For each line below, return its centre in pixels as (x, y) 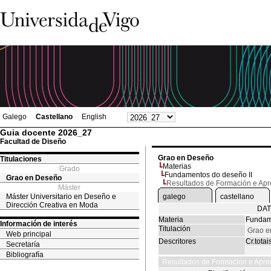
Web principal (29, 234)
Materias (177, 166)
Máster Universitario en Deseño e (61, 197)
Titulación (175, 229)
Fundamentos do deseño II (208, 175)
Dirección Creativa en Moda (52, 205)
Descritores (177, 241)
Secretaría (23, 244)
